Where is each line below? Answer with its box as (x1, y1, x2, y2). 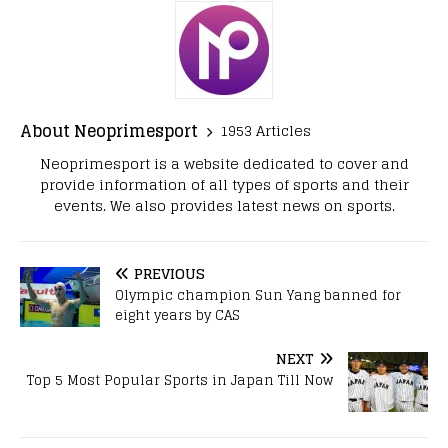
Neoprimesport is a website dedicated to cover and (39, 150, 409, 176)
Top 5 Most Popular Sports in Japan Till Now (27, 368, 333, 392)
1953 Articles (220, 118, 311, 144)
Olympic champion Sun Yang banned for (115, 283, 401, 307)
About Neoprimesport (20, 116, 198, 145)
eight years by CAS (115, 303, 240, 327)
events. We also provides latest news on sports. (53, 192, 395, 218)
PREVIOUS (134, 260, 205, 286)
